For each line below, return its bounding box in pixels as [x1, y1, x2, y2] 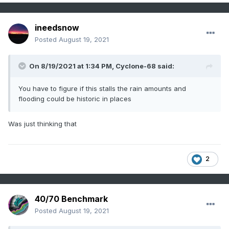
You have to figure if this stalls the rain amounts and [18, 84, 186, 93]
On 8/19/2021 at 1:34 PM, [29, 62, 116, 71]
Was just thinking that [8, 120, 77, 128]
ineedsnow [35, 22, 79, 33]
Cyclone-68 [116, 62, 156, 71]
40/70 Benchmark [35, 194, 108, 204]
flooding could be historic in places [18, 95, 133, 103]
